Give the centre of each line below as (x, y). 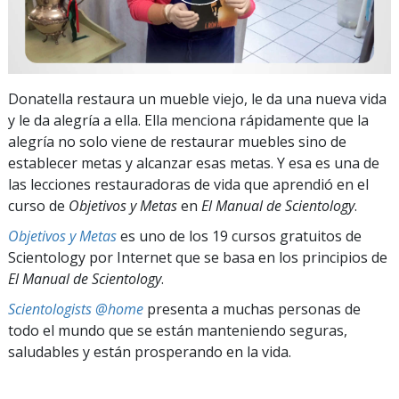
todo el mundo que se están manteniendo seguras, (178, 330)
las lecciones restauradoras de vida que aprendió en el (188, 184)
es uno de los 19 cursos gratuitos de (239, 236)
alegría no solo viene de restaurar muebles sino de (177, 141)
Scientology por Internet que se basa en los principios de (198, 257)
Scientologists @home (76, 309)
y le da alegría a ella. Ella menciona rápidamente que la (188, 120)
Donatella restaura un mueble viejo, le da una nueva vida (197, 98)
